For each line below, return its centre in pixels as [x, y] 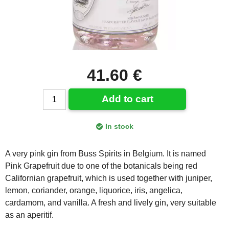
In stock [119, 126]
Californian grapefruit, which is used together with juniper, [109, 178]
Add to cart [127, 99]
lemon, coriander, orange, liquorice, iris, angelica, [94, 190]
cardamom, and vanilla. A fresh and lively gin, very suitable [111, 203]
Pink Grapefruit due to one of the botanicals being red [101, 166]
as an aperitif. [29, 215]
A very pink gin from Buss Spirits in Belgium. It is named [106, 154]
